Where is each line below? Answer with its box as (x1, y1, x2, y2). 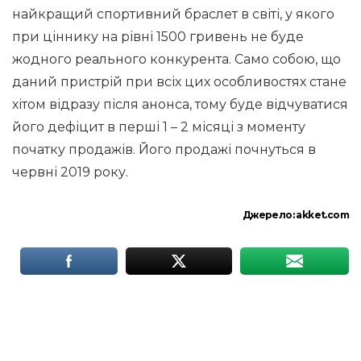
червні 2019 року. (12, 164, 128, 180)
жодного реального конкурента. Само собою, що (12, 52, 341, 67)
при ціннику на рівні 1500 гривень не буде (12, 29, 304, 44)
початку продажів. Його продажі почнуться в (12, 142, 316, 157)
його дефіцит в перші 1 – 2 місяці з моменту (12, 119, 305, 135)
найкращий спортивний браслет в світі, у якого (12, 6, 334, 22)
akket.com (296, 209, 349, 221)
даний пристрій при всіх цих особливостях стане (12, 74, 346, 89)
